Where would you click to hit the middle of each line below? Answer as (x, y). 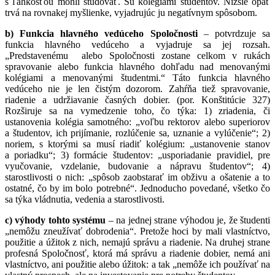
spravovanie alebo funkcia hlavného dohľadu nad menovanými (137, 66)
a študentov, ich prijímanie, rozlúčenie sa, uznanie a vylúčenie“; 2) (137, 133)
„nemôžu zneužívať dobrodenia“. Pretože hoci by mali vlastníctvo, (137, 231)
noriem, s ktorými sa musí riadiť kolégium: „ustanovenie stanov (137, 144)
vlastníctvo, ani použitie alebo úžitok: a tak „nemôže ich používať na (137, 264)
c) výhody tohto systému (56, 220)
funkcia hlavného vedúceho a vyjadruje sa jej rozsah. (137, 44)
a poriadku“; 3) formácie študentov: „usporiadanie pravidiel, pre (137, 155)
